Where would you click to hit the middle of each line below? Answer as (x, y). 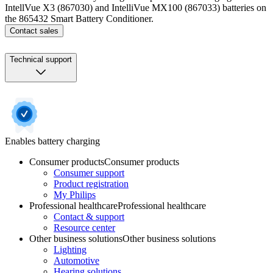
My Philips (75, 194)
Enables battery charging (52, 141)
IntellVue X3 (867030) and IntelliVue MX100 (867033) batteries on (136, 8)
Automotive (76, 260)
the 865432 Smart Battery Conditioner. (79, 19)
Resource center (84, 227)
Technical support (41, 59)
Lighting (70, 249)
